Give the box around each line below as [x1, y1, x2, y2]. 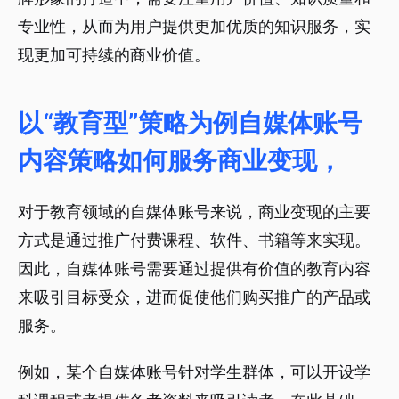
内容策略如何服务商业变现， [18, 146, 342, 176]
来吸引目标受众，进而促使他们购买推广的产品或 [18, 288, 370, 307]
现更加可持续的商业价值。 [18, 45, 210, 65]
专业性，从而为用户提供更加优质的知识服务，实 [18, 17, 370, 37]
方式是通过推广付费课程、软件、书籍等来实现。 [18, 231, 370, 250]
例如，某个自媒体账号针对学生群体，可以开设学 [18, 362, 370, 382]
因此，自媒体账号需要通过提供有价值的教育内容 [18, 259, 370, 279]
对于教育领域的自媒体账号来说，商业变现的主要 [18, 202, 370, 222]
